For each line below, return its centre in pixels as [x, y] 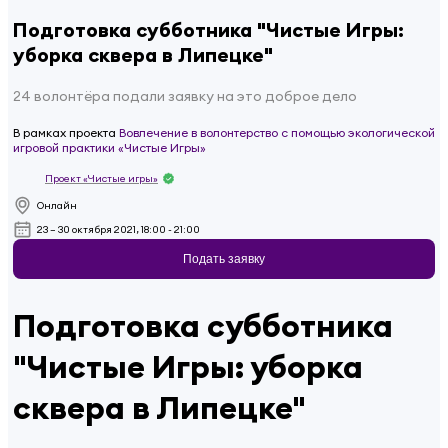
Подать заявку [224, 258]
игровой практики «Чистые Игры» [109, 147]
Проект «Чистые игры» [101, 179]
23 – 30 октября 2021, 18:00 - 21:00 [118, 229]
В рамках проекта [64, 132]
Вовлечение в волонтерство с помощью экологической [277, 132]
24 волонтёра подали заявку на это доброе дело [185, 95]
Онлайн [57, 205]
